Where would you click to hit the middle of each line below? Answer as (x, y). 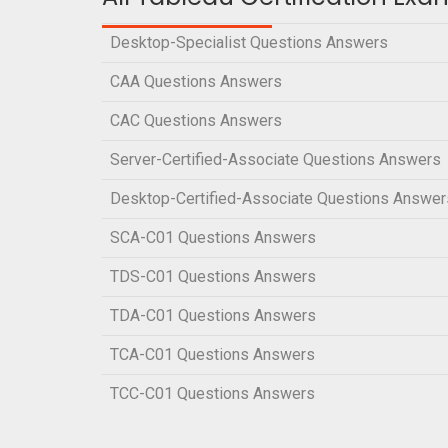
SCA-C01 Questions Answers (213, 238)
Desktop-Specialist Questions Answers (249, 43)
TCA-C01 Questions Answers (212, 355)
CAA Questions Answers (196, 82)
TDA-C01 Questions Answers (213, 316)
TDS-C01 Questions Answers (213, 277)
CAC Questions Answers (196, 121)
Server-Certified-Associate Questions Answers (275, 160)
